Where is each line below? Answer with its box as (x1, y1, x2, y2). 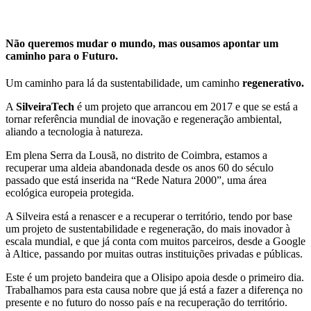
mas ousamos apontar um (158, 37, 278, 49)
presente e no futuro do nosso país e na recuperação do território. (6, 296, 290, 308)
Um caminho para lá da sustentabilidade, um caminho (6, 76, 242, 89)
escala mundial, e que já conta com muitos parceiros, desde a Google (6, 235, 305, 247)
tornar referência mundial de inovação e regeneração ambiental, (6, 112, 282, 125)
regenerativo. (242, 76, 304, 89)
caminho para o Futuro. (6, 49, 118, 62)
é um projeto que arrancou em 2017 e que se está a (74, 100, 298, 112)
